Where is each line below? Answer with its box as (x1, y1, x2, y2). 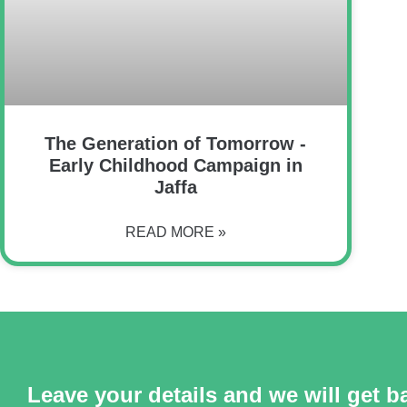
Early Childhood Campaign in (48, 154, 303, 175)
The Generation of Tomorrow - (45, 133, 307, 154)
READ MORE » (124, 223, 226, 240)
